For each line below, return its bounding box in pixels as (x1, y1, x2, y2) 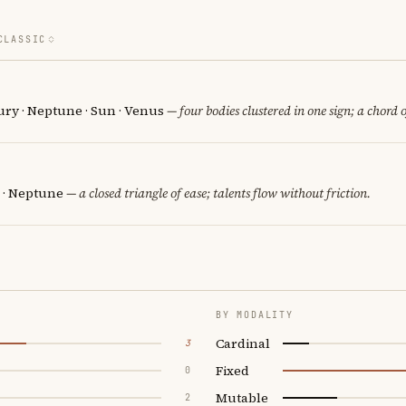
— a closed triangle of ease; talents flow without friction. (63, 183, 371, 202)
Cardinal (216, 333, 270, 353)
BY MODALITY (216, 308, 294, 321)
